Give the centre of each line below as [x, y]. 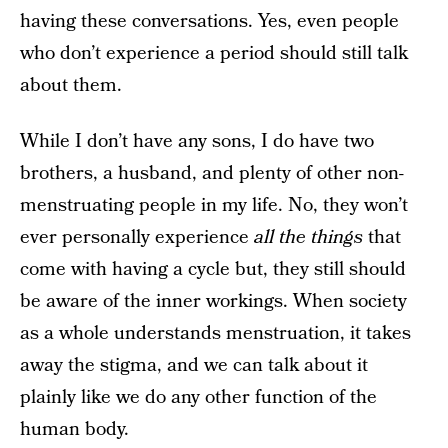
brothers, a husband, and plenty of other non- [212, 173]
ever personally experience [137, 237]
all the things [308, 237]
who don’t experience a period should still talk [214, 53]
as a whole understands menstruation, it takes [215, 333]
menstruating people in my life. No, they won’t [214, 205]
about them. [71, 85]
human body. [74, 429]
